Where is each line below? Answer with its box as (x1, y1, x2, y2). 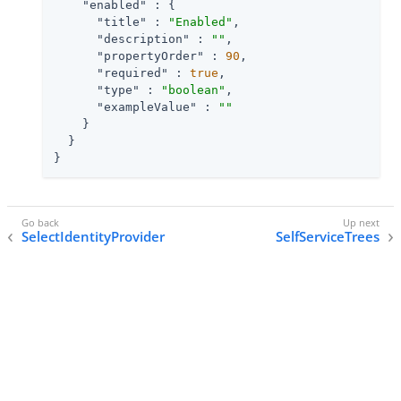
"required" (97, 65, 168, 80)
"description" (97, 31, 190, 46)
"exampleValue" (97, 99, 197, 114)
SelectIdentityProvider (21, 227, 165, 246)
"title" (97, 14, 147, 29)
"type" (97, 82, 140, 97)
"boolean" (161, 82, 226, 97)
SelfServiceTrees (276, 227, 380, 246)
